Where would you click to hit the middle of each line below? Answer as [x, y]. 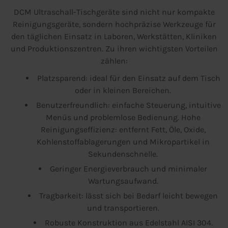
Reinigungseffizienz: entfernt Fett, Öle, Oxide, [123, 130]
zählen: [114, 61]
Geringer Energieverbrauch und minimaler [129, 169]
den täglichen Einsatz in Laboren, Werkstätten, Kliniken [114, 37]
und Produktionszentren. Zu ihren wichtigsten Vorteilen [114, 49]
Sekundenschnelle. [123, 154]
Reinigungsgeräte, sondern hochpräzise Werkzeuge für [114, 24]
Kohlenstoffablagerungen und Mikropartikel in [123, 142]
